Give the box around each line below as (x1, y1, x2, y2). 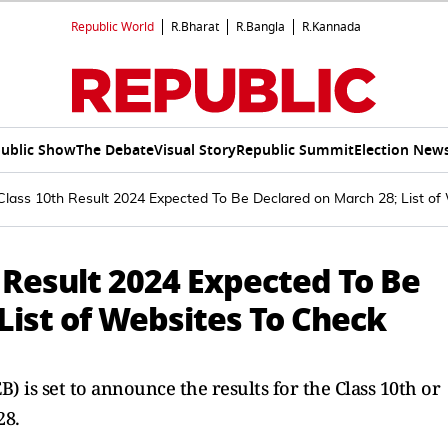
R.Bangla (236, 18, 285, 36)
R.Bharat (171, 18, 219, 36)
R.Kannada (302, 18, 361, 36)
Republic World (71, 18, 154, 36)
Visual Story (153, 139, 236, 161)
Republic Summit (235, 139, 354, 161)
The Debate (75, 139, 154, 161)
